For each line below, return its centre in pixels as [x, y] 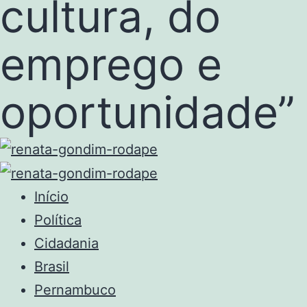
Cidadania [66, 244]
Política [58, 220]
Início [51, 197]
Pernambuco [75, 290]
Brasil [52, 267]
